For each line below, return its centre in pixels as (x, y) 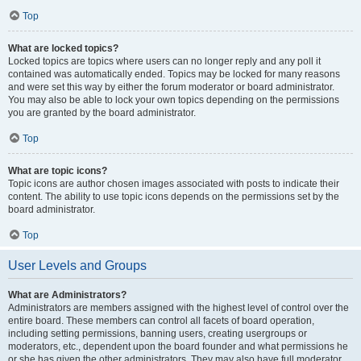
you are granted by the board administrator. (102, 113)
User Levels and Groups (77, 266)
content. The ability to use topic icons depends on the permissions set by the (174, 197)
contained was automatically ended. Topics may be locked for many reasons (174, 74)
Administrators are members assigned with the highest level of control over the (178, 308)
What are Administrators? (67, 295)
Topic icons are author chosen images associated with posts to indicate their (174, 184)
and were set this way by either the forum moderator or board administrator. (171, 87)
